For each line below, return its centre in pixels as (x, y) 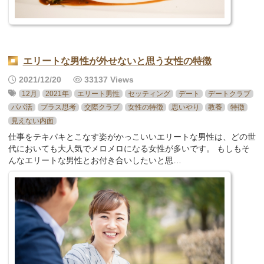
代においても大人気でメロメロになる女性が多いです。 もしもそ (129, 148)
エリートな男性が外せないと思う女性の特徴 (117, 61)
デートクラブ (229, 94)
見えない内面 (32, 121)
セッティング (149, 94)
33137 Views (108, 80)
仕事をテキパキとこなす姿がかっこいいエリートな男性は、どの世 (132, 137)
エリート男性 (98, 94)
